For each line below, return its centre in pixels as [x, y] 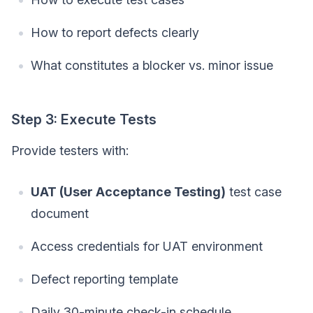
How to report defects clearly [115, 32]
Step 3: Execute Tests [84, 119]
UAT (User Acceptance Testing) [128, 191]
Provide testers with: [70, 150]
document [60, 213]
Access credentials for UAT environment [147, 246]
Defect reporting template [104, 279]
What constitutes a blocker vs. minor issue [152, 65]
